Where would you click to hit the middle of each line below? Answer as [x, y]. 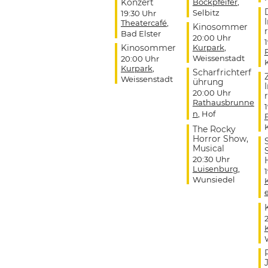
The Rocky [214, 129]
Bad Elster [141, 33]
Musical [208, 148]
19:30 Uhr [138, 13]
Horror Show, [220, 138]
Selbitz [206, 12]
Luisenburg [215, 168]
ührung [208, 82]
